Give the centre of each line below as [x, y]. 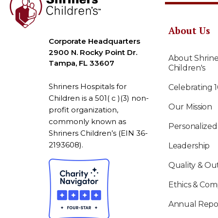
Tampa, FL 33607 [82, 63]
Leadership [189, 145]
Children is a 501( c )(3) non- [99, 98]
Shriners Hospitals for [88, 86]
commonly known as [87, 121]
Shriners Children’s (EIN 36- [98, 133]
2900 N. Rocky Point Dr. [93, 52]
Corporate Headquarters [94, 41]
